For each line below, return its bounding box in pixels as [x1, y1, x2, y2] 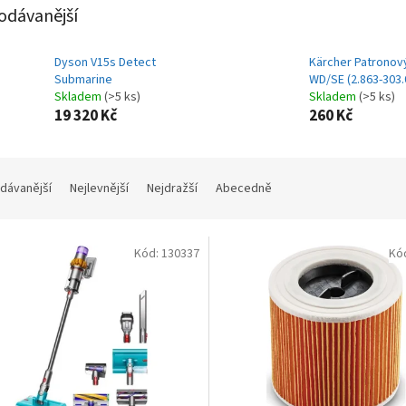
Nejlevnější [70, 179, 129, 198]
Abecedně [216, 179, 272, 198]
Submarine [54, 71, 112, 90]
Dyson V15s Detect [54, 53, 156, 72]
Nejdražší [147, 179, 198, 198]
